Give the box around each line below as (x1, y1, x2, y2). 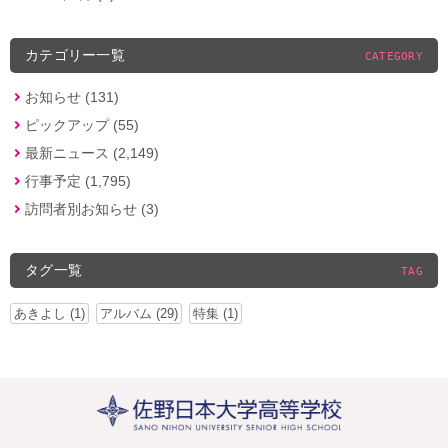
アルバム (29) (100, 305, 178, 321)
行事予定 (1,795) (25, 172, 131, 189)
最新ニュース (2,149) (25, 144, 159, 161)
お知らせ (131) (25, 88, 119, 105)
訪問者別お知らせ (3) (25, 200, 159, 217)
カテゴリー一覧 (25, 46, 125, 63)
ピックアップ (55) (25, 116, 139, 133)
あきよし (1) (14, 305, 85, 321)
